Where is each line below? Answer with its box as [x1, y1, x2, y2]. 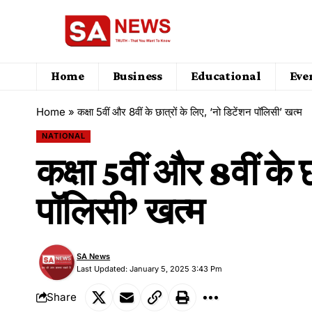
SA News [77, 251, 111, 261]
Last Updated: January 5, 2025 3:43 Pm [77, 263, 223, 274]
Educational [190, 69, 261, 84]
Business [112, 69, 162, 84]
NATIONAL [41, 131, 86, 141]
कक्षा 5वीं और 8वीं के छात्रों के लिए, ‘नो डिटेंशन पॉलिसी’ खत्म [77, 104, 302, 118]
